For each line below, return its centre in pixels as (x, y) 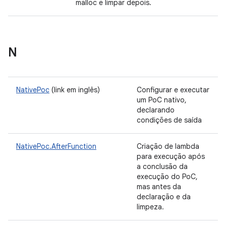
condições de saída (169, 120)
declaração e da (164, 197)
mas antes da (159, 187)
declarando (156, 110)
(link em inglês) (75, 90)
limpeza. (151, 207)
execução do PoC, (167, 177)
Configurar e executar (173, 90)
